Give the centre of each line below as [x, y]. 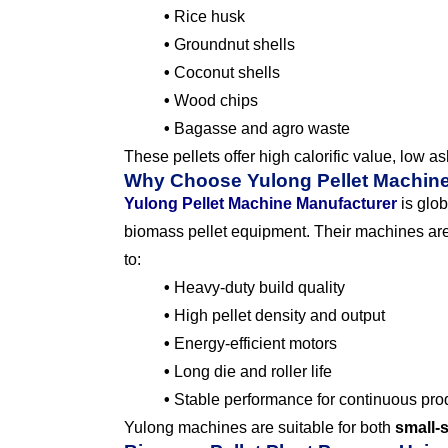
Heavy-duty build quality [257, 288]
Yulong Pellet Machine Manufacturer [260, 204]
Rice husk [207, 17]
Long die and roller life [251, 372]
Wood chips [214, 101]
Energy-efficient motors [253, 344]
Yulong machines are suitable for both [259, 428]
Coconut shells [225, 73]
